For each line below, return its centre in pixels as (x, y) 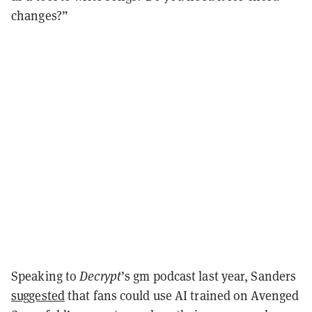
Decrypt (100, 275)
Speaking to (46, 275)
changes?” (40, 15)
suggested (38, 295)
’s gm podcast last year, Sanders (209, 275)
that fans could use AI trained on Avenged (182, 295)
